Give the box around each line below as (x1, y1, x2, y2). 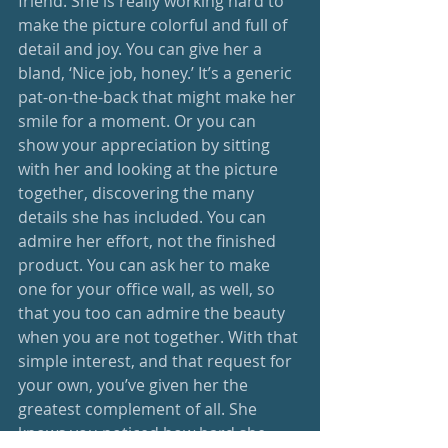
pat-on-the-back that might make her (18, 85, 300, 108)
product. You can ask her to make (18, 253, 274, 276)
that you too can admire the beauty (18, 301, 289, 324)
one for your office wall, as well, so (18, 277, 279, 300)
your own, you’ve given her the (18, 373, 252, 396)
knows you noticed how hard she (18, 421, 270, 444)
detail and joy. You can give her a (18, 37, 266, 60)
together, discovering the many (18, 181, 258, 204)
